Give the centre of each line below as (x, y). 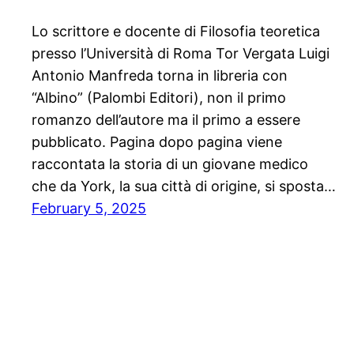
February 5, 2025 (89, 209)
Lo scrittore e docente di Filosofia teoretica (176, 32)
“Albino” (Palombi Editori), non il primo (159, 98)
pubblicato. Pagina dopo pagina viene (157, 142)
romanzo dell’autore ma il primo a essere (166, 120)
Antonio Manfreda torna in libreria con (160, 76)
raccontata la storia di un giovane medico (170, 164)
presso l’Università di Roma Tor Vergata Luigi (181, 54)
